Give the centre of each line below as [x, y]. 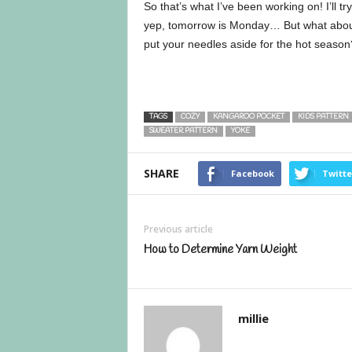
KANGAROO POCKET [248, 117]
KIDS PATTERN [323, 117]
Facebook [252, 174]
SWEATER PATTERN [183, 132]
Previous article [178, 229]
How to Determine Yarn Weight [220, 250]
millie [253, 319]
